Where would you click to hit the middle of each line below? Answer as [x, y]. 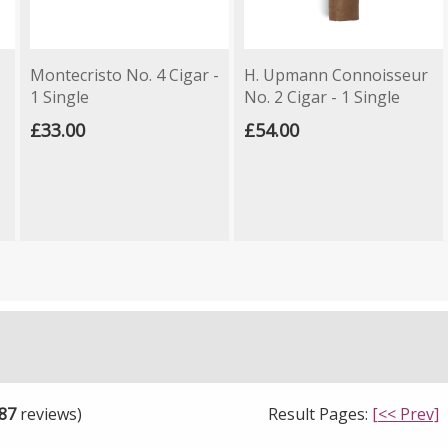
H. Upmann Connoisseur [336, 74]
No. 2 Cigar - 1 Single [322, 96]
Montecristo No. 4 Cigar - [124, 74]
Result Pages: [320, 413]
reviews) [49, 413]
